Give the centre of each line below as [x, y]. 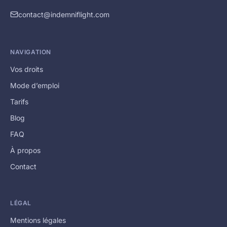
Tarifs [19, 102]
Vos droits [27, 69]
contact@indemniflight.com [64, 15]
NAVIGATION [31, 52]
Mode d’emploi [35, 86]
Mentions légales [38, 220]
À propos [25, 150]
